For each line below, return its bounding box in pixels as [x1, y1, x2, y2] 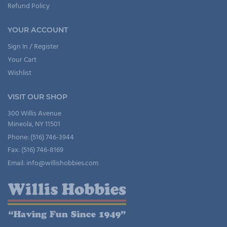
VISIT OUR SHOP [8, 92, 67, 101]
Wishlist [8, 67, 31, 79]
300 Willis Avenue [8, 107, 61, 120]
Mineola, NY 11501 [8, 118, 60, 130]
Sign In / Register [8, 41, 59, 53]
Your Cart [8, 54, 36, 66]
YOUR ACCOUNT [8, 25, 68, 35]
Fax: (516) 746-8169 [8, 144, 63, 157]
